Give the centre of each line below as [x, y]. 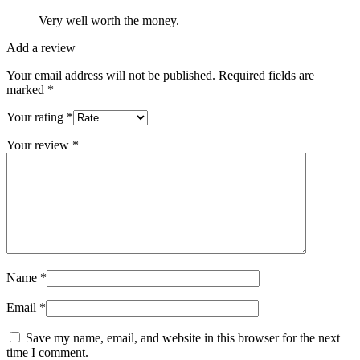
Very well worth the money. [109, 20]
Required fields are [266, 75]
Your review [39, 145]
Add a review [41, 47]
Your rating [37, 117]
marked [27, 89]
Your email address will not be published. [111, 75]
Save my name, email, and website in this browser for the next [183, 337]
